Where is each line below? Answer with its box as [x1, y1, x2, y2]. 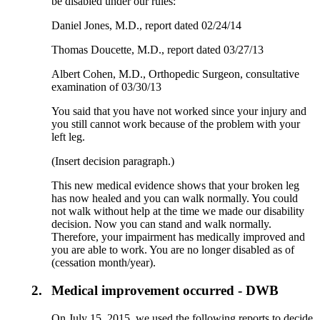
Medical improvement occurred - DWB [51, 282, 279, 298]
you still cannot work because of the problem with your [51, 118, 301, 131]
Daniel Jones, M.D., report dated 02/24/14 [51, 19, 242, 32]
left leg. [51, 131, 86, 144]
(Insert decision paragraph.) [51, 155, 175, 168]
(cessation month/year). [51, 256, 156, 269]
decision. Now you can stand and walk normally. [51, 218, 272, 231]
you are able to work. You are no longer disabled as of [51, 244, 295, 256]
